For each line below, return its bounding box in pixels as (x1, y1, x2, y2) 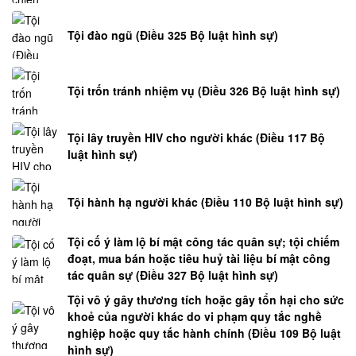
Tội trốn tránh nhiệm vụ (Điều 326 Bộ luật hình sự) (68, 82, 340, 99)
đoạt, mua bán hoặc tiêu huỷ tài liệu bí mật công (68, 250, 331, 267)
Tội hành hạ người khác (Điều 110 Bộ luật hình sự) (68, 193, 343, 210)
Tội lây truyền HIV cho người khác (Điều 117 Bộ (68, 130, 325, 146)
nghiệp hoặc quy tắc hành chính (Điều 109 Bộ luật (68, 325, 341, 342)
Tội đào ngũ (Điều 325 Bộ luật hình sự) (68, 26, 278, 43)
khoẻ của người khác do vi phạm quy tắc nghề (68, 308, 322, 325)
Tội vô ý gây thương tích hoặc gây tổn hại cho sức (68, 292, 344, 308)
